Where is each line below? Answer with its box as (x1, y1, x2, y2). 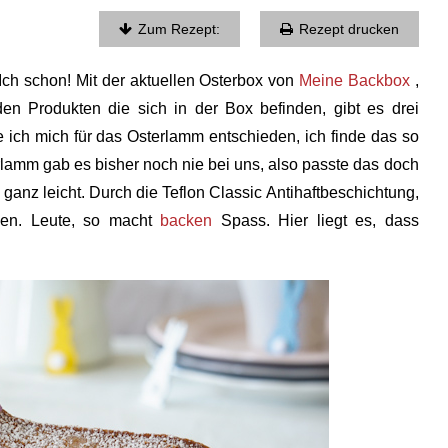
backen (160, 212, 213, 229)
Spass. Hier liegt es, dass (212, 212, 419, 229)
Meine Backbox (298, 72, 410, 89)
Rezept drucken (298, 21, 399, 37)
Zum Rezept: (137, 21, 220, 37)
